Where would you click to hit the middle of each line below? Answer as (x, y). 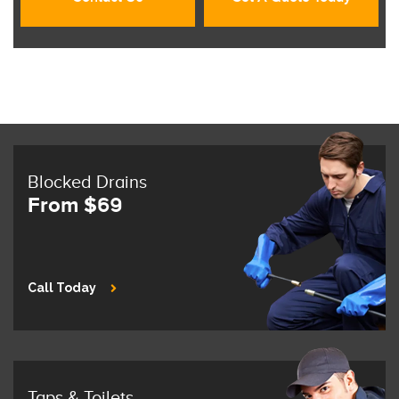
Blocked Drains (87, 183)
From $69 (75, 206)
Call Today (62, 287)
